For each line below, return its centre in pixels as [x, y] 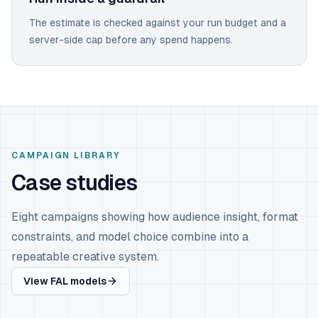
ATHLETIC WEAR [62, 289]
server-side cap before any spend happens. [131, 40]
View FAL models [65, 281]
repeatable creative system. [85, 257]
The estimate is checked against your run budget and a [158, 23]
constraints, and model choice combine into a [130, 237]
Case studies [74, 183]
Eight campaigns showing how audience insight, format [155, 217]
